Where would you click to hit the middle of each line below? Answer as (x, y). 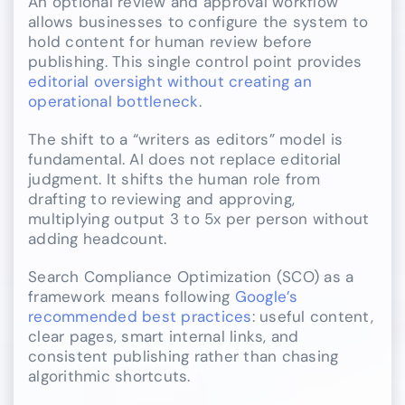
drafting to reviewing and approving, (162, 199)
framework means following (132, 297)
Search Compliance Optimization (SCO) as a (191, 277)
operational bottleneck (113, 102)
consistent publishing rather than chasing (184, 357)
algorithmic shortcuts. (109, 377)
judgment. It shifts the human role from (174, 179)
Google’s (266, 297)
